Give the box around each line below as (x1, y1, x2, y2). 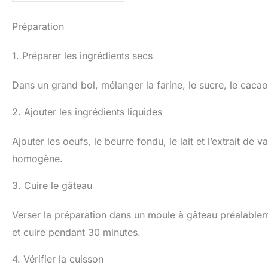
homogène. (12, 152, 63, 165)
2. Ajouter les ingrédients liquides (12, 105, 162, 118)
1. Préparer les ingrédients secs (12, 49, 153, 62)
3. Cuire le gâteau (12, 179, 92, 191)
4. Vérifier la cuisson (12, 252, 103, 265)
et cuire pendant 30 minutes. (12, 226, 141, 238)
